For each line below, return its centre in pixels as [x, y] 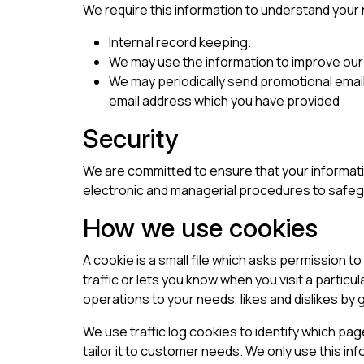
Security [131, 139]
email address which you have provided [224, 101]
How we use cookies [200, 228]
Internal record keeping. [180, 43]
